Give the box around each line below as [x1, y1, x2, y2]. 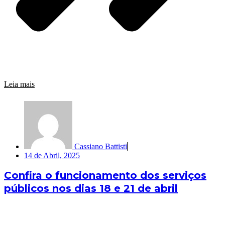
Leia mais [4, 80, 35, 89]
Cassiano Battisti [74, 142, 127, 151]
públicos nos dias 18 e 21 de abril [4, 182, 178, 195]
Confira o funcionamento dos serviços [4, 169, 206, 182]
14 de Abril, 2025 [24, 151, 80, 160]
